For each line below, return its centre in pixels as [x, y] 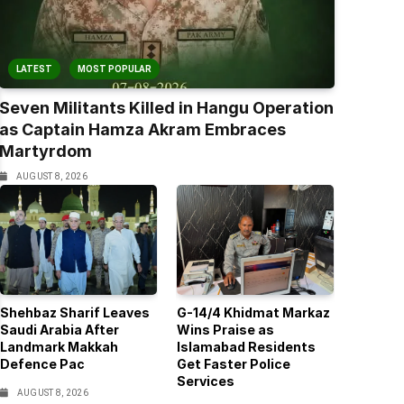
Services [205, 381]
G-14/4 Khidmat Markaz [253, 313]
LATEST [34, 69]
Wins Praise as [225, 330]
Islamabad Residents [246, 347]
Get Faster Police [233, 364]
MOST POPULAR [114, 69]
